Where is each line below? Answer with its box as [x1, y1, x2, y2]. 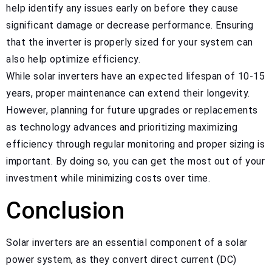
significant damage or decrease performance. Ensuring [6, 19, 253, 32]
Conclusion [6, 197, 124, 225]
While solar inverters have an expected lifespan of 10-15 [6, 70, 265, 83]
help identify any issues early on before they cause [6, 2, 239, 15]
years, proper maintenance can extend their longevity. [6, 87, 250, 100]
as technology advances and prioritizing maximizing [6, 121, 237, 134]
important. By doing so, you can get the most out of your [6, 155, 265, 168]
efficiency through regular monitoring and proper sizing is [6, 138, 265, 151]
